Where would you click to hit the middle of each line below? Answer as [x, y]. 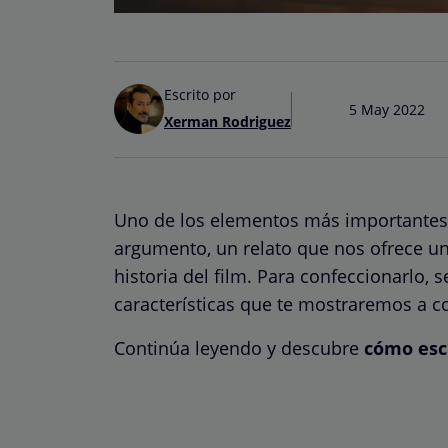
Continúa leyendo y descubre [239, 347]
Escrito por [200, 94]
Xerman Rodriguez [227, 121]
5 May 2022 [386, 109]
